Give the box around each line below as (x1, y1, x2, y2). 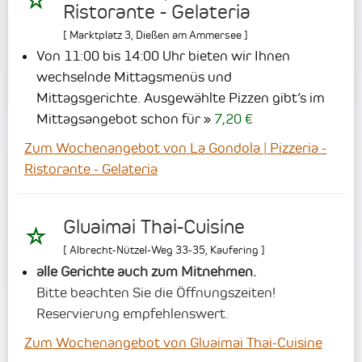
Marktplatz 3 (69, 27, 131, 41)
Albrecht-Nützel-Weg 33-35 (69, 242, 205, 256)
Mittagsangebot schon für (36, 110, 200, 127)
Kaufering (210, 242, 259, 256)
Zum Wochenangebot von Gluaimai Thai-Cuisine (24, 334, 322, 351)
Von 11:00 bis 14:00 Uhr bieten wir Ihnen (36, 47, 290, 64)
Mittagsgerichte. (36, 89, 141, 106)
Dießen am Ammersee (136, 27, 242, 41)
